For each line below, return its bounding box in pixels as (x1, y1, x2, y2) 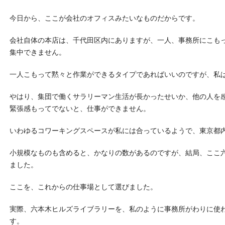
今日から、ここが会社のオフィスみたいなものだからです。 (10, 14, 199, 22)
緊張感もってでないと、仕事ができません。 (10, 104, 150, 113)
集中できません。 (10, 48, 66, 56)
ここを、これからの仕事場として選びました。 (10, 182, 157, 191)
